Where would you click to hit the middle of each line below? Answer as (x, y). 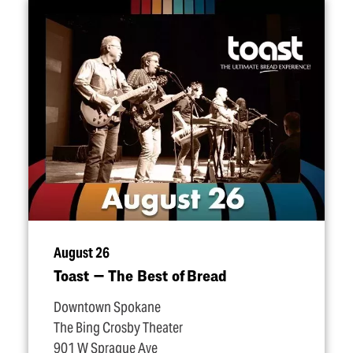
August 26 (82, 253)
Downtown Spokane (107, 307)
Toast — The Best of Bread (140, 275)
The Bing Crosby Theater (118, 328)
